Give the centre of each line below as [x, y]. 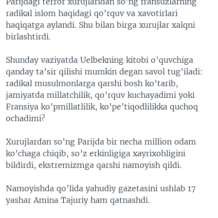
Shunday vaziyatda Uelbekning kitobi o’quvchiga [100, 60]
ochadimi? [26, 118]
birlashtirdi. [28, 36]
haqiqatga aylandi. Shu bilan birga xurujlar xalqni [100, 25]
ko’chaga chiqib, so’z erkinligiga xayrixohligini [96, 153]
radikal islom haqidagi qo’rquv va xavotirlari [92, 13]
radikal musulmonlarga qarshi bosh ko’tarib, [92, 83]
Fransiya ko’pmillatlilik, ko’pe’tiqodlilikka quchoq [102, 106]
